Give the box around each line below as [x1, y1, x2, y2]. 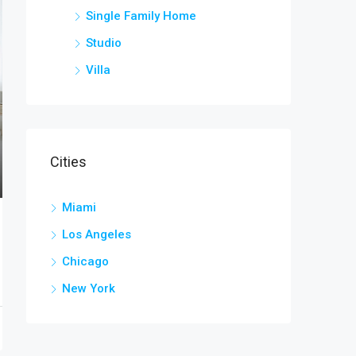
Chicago [62, 253, 109, 269]
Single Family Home [86, 8, 196, 23]
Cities [50, 153, 87, 170]
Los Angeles [62, 226, 131, 242]
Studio [86, 35, 122, 50]
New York [62, 281, 115, 296]
